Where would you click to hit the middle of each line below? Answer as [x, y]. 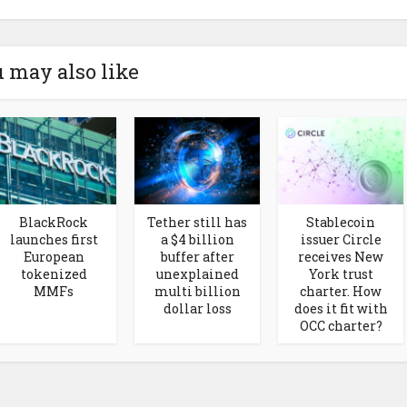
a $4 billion [197, 239]
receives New [341, 256]
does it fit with [341, 308]
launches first [54, 239]
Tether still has [197, 222]
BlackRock [54, 222]
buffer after [197, 256]
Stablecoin [341, 222]
